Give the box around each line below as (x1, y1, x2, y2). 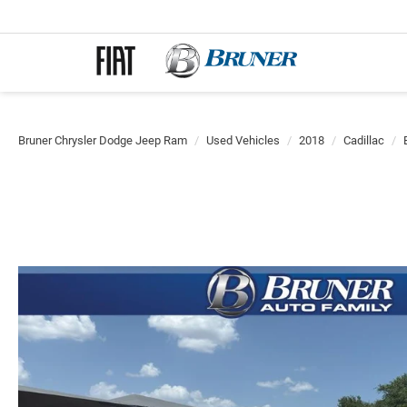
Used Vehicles (206, 134, 280, 147)
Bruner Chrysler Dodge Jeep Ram (18, 134, 187, 147)
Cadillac (343, 134, 384, 147)
